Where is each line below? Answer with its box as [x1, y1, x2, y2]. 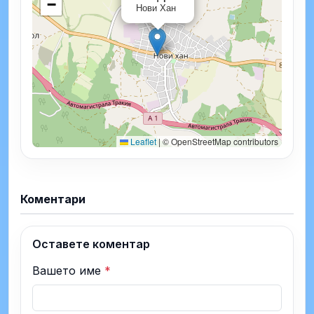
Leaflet [128, 135, 156, 147]
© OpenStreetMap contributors [161, 135, 278, 147]
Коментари [20, 191, 86, 206]
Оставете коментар [32, 236, 150, 251]
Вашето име [32, 263, 104, 278]
